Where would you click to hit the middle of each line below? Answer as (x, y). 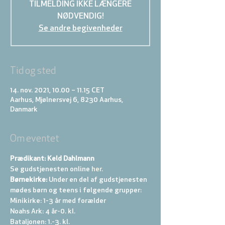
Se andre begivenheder (80, 29)
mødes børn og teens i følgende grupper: (77, 191)
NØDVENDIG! (80, 17)
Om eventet (35, 139)
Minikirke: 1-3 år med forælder (59, 201)
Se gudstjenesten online (50, 170)
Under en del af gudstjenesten (98, 180)
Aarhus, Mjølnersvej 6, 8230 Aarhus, (67, 100)
